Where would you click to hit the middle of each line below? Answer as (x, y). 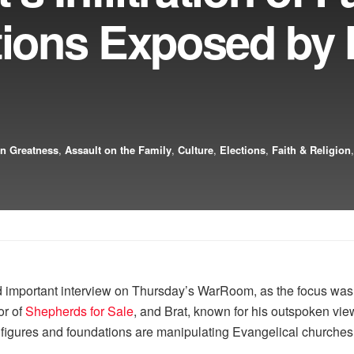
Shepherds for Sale (79, 311)
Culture (196, 149)
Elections (243, 149)
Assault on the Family (118, 149)
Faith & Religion (311, 149)
